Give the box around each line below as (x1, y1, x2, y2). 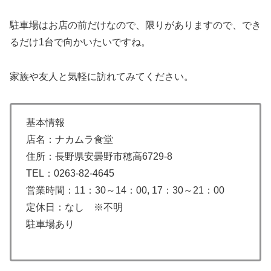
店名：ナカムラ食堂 (26, 134, 113, 145)
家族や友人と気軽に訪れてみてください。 (10, 71, 194, 82)
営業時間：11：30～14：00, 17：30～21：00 (26, 184, 224, 195)
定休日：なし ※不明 (26, 201, 123, 212)
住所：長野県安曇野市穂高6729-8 (26, 151, 172, 162)
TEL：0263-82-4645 (26, 168, 114, 178)
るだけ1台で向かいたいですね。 (10, 36, 151, 47)
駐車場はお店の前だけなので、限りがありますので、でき (10, 19, 261, 30)
